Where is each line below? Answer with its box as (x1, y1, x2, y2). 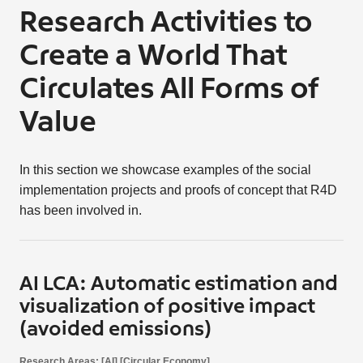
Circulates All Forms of (19, 75, 318, 105)
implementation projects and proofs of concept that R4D (19, 182, 337, 197)
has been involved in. (19, 203, 142, 217)
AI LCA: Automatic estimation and (19, 274, 338, 294)
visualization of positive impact (19, 297, 315, 317)
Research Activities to (19, 8, 313, 38)
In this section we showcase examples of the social (19, 162, 311, 177)
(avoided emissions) (19, 319, 211, 340)
